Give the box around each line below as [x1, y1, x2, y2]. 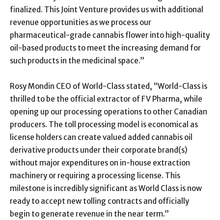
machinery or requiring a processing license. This [10, 170, 180, 180]
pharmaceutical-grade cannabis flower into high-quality [10, 30, 210, 40]
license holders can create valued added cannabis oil [10, 132, 192, 142]
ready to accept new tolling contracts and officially [10, 196, 189, 206]
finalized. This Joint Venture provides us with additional [10, 4, 203, 14]
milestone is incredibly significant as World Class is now [10, 183, 202, 193]
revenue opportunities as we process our [10, 17, 151, 27]
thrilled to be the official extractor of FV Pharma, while [10, 94, 202, 104]
